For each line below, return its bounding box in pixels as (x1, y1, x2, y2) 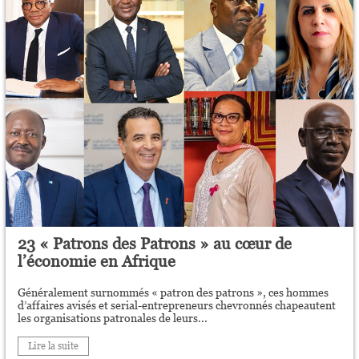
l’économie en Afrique (18, 252, 176, 270)
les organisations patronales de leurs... (18, 312, 208, 325)
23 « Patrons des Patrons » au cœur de (18, 235, 292, 252)
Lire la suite (28, 341, 79, 352)
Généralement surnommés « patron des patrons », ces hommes (18, 286, 329, 299)
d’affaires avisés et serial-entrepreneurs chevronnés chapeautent (18, 299, 337, 312)
